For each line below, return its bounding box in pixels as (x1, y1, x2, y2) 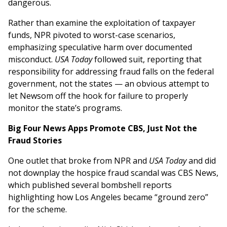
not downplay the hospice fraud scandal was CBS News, (8, 167, 218, 179)
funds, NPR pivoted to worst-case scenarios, (8, 29, 175, 41)
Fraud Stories (8, 135, 62, 146)
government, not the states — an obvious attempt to (8, 78, 209, 90)
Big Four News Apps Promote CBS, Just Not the (8, 123, 197, 134)
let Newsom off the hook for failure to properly (8, 90, 188, 102)
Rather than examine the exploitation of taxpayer (8, 17, 196, 29)
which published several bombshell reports (8, 179, 172, 191)
